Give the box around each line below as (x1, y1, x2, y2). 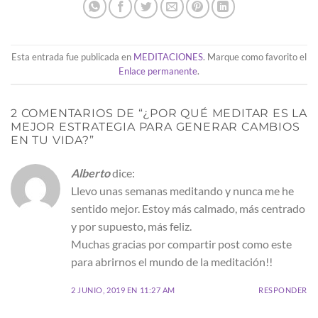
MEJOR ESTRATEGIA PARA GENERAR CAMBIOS (11, 119, 300, 133)
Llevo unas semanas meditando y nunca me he (71, 183, 294, 197)
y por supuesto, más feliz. (71, 219, 192, 233)
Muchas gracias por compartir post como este (71, 236, 292, 251)
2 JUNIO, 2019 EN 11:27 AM (71, 285, 175, 295)
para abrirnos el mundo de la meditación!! (71, 254, 273, 268)
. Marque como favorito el (203, 51, 307, 63)
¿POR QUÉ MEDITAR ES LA (143, 106, 308, 120)
